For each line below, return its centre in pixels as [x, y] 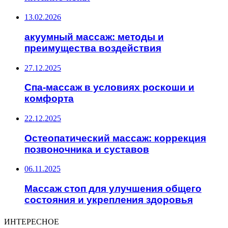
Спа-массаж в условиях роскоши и [109, 88]
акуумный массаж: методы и [94, 37]
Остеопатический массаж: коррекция [115, 138]
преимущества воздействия [93, 48]
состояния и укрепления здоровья [109, 200]
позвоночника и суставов [87, 149]
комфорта [49, 99]
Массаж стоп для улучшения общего [113, 189]
